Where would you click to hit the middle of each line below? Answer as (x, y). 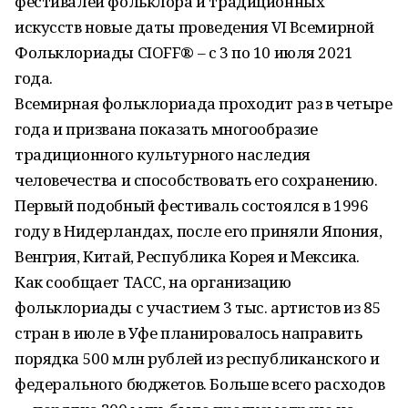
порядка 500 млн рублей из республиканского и (197, 358)
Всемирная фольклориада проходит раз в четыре (204, 103)
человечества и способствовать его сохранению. (196, 180)
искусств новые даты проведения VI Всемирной (194, 27)
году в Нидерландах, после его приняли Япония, (199, 231)
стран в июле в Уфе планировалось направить (189, 333)
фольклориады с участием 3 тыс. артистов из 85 (198, 307)
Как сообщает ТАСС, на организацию (153, 282)
